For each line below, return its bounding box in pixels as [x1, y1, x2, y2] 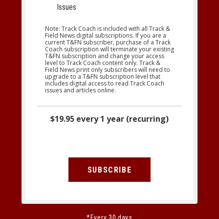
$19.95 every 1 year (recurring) [50, 113, 169, 125]
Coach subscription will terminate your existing [45, 45, 174, 54]
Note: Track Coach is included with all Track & [45, 24, 170, 33]
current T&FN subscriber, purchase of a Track [45, 38, 171, 47]
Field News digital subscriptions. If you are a [45, 31, 166, 40]
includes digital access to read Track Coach [45, 79, 164, 88]
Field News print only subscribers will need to [45, 66, 170, 74]
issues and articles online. [45, 86, 116, 95]
